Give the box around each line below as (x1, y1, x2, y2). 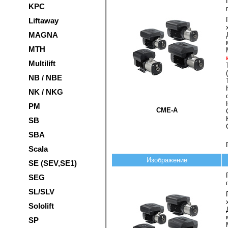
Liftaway (28, 16, 59, 25)
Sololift (28, 202, 54, 210)
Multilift (28, 59, 55, 68)
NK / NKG (28, 88, 63, 96)
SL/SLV (28, 187, 54, 196)
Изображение (146, 156, 187, 164)
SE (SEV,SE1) (28, 159, 77, 167)
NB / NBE (28, 73, 62, 82)
